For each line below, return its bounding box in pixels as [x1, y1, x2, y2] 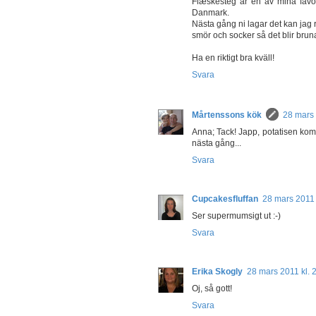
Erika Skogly [192, 266, 243, 276]
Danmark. [192, 7, 229, 18]
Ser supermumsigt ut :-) [192, 210, 281, 221]
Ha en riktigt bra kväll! [192, 52, 274, 63]
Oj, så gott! [192, 283, 232, 293]
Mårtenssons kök [192, 109, 262, 120]
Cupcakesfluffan [192, 193, 258, 204]
